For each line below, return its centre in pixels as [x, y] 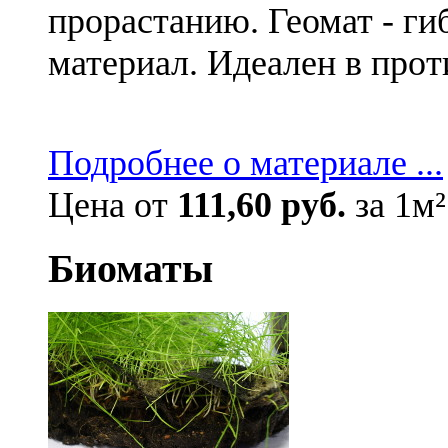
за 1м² [396, 204]
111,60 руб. [261, 204]
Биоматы [130, 268]
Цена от [112, 204]
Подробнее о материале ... [245, 162]
